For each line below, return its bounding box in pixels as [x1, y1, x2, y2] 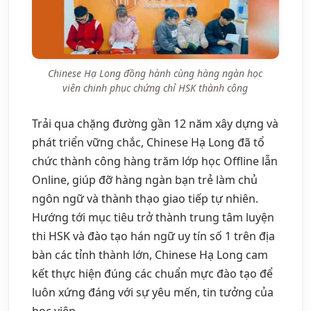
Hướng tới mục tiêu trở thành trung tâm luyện [32, 209, 274, 225]
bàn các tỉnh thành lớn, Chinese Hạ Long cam [32, 246, 268, 262]
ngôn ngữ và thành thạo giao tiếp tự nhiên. [32, 190, 258, 206]
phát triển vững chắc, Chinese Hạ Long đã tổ [32, 134, 264, 150]
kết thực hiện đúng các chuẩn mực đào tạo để [32, 265, 273, 281]
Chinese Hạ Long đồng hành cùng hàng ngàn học [48, 66, 263, 80]
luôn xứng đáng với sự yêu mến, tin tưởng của [32, 284, 274, 300]
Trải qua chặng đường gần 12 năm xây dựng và [32, 115, 278, 131]
